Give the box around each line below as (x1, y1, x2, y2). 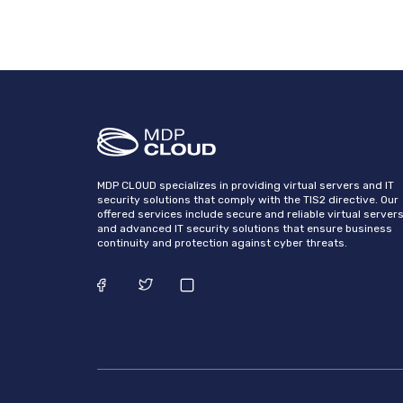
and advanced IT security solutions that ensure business (97, 222, 392, 236)
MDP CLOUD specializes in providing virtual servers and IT (97, 179, 394, 193)
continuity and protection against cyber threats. (97, 237, 347, 250)
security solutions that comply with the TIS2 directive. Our (97, 193, 399, 207)
